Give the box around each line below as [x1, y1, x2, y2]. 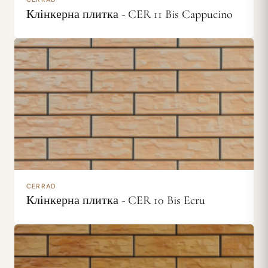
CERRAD [26, 181, 57, 190]
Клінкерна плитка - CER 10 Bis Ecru [26, 193, 205, 208]
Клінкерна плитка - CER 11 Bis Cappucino [26, 7, 233, 22]
